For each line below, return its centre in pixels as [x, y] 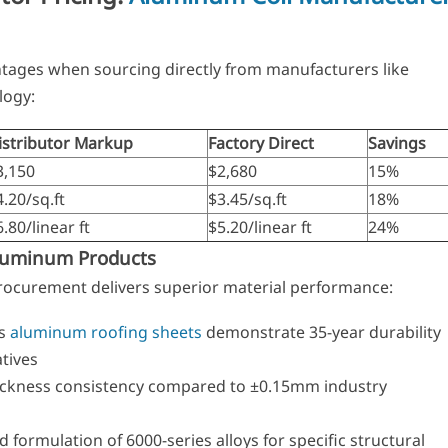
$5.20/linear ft [259, 226]
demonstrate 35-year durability [321, 332]
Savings [396, 142]
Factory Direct [260, 142]
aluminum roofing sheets [105, 332]
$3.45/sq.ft [247, 198]
